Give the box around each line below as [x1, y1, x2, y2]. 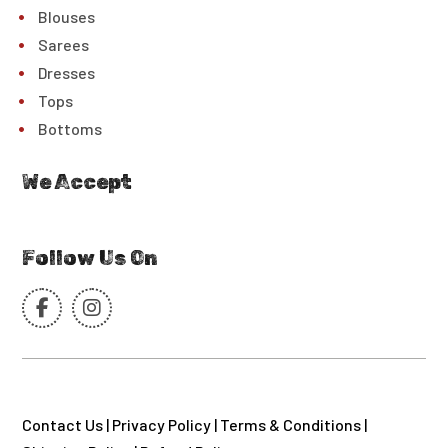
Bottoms [38, 118, 103, 138]
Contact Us [22, 414, 104, 434]
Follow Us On [22, 245, 159, 270]
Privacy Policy [112, 414, 212, 434]
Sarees [38, 34, 90, 54]
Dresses [38, 62, 96, 82]
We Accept [22, 169, 133, 194]
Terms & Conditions [220, 414, 362, 434]
